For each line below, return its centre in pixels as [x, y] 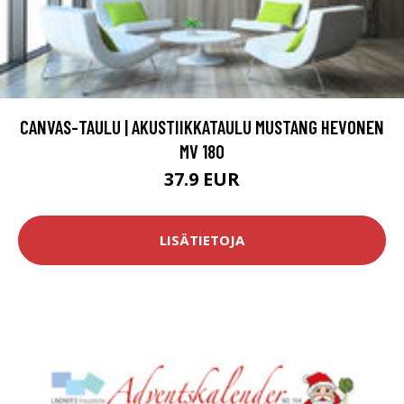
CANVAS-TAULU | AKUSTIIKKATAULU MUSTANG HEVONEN [202, 126]
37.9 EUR [202, 179]
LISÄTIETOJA [202, 240]
